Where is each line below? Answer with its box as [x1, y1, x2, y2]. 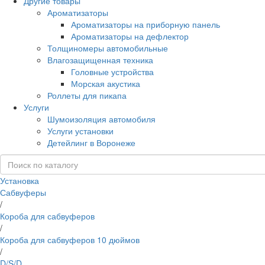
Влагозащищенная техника [47, 53, 153, 66]
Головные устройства [71, 65, 154, 77]
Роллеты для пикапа [47, 89, 127, 101]
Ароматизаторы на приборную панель [71, 18, 220, 30]
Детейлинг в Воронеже [47, 136, 135, 148]
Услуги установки [47, 124, 114, 137]
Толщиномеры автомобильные [47, 41, 168, 54]
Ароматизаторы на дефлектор [71, 30, 189, 42]
